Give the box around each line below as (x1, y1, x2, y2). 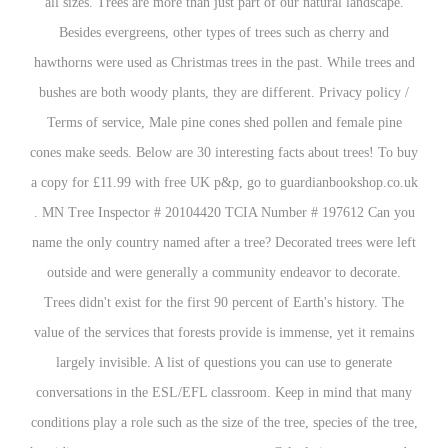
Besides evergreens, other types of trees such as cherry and (59, 25, 389, 40)
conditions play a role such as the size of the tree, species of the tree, (30, 415, 418, 430)
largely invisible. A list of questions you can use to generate (56, 355, 392, 370)
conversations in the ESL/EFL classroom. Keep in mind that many (36, 385, 412, 400)
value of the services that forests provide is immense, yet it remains (34, 325, 414, 340)
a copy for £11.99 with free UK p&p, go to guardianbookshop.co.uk (30, 175, 418, 190)
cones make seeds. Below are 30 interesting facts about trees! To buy (30, 145, 418, 160)
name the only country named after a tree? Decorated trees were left (32, 235, 416, 250)
